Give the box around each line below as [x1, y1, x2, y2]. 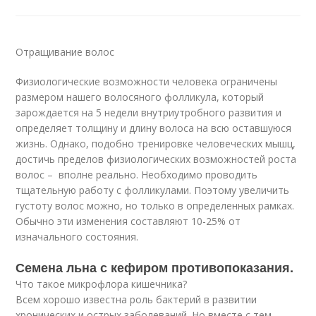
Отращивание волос [16, 45, 115, 59]
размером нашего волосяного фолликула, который [16, 90, 265, 104]
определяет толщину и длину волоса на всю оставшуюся [16, 121, 292, 135]
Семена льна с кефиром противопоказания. [16, 258, 294, 277]
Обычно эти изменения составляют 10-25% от [16, 214, 241, 229]
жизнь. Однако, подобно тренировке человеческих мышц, [16, 137, 296, 151]
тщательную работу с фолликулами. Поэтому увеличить [16, 183, 290, 197]
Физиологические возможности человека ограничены [16, 75, 278, 89]
